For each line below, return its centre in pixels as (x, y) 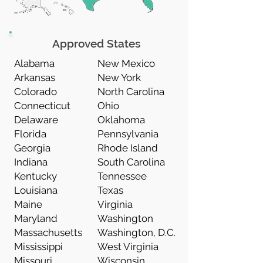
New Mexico (126, 63)
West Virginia (128, 247)
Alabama (34, 63)
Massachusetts (48, 232)
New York (119, 77)
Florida (30, 134)
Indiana (31, 162)
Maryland (36, 218)
